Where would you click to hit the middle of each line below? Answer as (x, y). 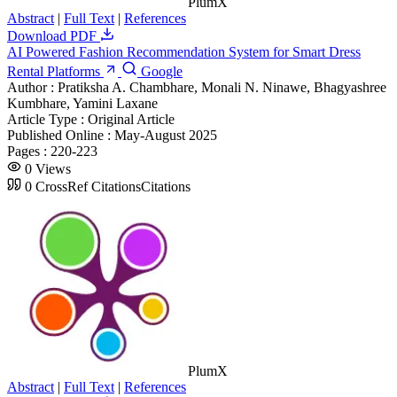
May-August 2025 (166, 135)
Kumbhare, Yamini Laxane (82, 103)
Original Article (131, 119)
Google (160, 71)
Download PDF (54, 35)
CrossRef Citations (88, 186)
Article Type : (47, 119)
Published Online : (61, 135)
